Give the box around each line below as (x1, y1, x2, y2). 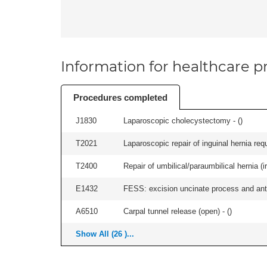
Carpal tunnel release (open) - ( (123, 207, 229, 216)
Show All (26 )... (76, 229, 134, 238)
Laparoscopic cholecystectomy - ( (123, 116, 240, 125)
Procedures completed (73, 92, 167, 103)
